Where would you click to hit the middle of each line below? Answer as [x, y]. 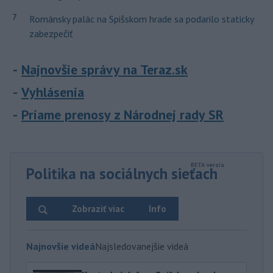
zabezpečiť [51, 33]
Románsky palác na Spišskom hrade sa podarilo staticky [141, 19]
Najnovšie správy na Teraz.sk [105, 69]
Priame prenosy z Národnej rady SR [122, 114]
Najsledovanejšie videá [142, 246]
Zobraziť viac [98, 208]
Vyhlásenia [53, 92]
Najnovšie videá [61, 246]
